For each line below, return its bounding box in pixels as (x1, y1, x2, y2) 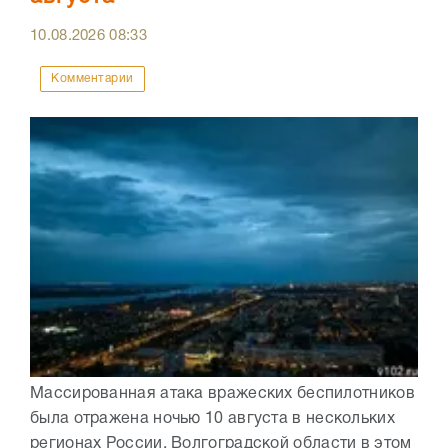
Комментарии (51, 73, 134, 85)
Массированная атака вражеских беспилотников (30, 387, 415, 402)
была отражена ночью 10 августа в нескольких (30, 412, 395, 427)
